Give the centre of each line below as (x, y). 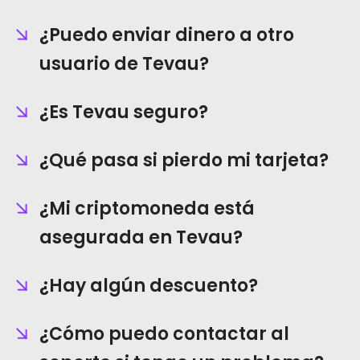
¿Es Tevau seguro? (124, 112)
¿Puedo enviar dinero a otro (167, 35)
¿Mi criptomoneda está (147, 209)
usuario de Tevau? (124, 64)
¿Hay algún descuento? (149, 286)
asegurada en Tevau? (141, 237)
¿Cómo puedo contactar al (164, 334)
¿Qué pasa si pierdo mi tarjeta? (184, 160)
